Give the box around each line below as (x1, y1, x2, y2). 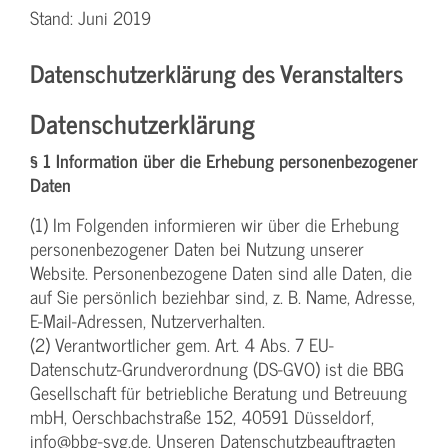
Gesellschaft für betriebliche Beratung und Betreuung (30, 378, 407, 408)
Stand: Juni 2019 (30, 3, 151, 33)
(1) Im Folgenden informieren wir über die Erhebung (30, 210, 399, 240)
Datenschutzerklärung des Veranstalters (30, 53, 403, 93)
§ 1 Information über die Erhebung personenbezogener (30, 146, 418, 176)
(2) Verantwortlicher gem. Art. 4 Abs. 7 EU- (30, 330, 334, 360)
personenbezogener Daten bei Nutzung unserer (30, 234, 364, 264)
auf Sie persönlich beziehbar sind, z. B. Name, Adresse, (30, 282, 415, 312)
